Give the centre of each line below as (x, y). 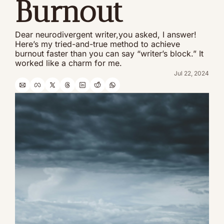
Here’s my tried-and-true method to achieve (97, 44)
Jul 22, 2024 (191, 73)
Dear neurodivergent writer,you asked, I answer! (106, 34)
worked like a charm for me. (68, 63)
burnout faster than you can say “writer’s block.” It (109, 53)
